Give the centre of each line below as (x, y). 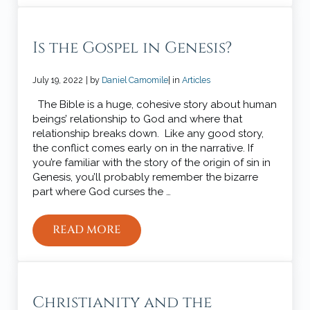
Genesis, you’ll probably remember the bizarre (146, 177)
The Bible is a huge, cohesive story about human (155, 104)
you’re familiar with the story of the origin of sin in (152, 162)
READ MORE (87, 230)
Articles (197, 80)
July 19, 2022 (58, 80)
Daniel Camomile (135, 80)
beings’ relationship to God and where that (138, 119)
